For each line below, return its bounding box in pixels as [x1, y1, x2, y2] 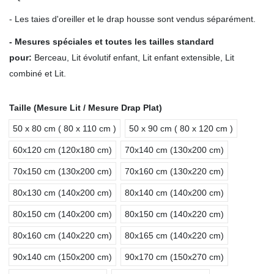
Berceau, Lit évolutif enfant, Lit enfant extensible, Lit [34, 53, 234, 63]
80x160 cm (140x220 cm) [13, 230, 112, 240]
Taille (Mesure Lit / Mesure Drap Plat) [9, 102, 162, 113]
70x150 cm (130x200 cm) [13, 166, 112, 176]
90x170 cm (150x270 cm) [125, 251, 224, 262]
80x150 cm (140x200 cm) [13, 209, 112, 219]
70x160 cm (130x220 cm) [125, 166, 224, 176]
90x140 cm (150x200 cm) [13, 251, 112, 262]
